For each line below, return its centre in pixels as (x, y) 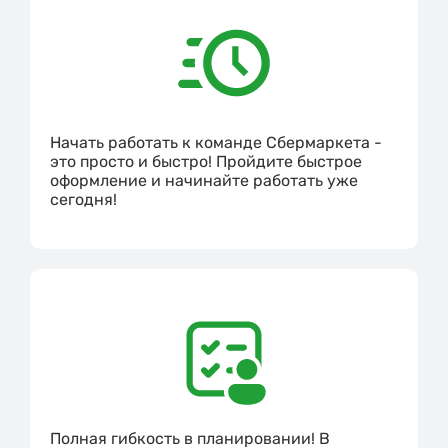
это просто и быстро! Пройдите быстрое (206, 162)
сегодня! (83, 200)
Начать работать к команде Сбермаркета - (216, 143)
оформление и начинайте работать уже (204, 181)
